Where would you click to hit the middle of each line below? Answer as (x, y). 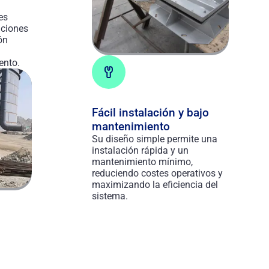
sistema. (110, 196)
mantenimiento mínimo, (143, 162)
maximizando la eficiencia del (155, 184)
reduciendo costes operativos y (158, 173)
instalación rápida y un (141, 150)
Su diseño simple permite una (155, 139)
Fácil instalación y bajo (151, 112)
